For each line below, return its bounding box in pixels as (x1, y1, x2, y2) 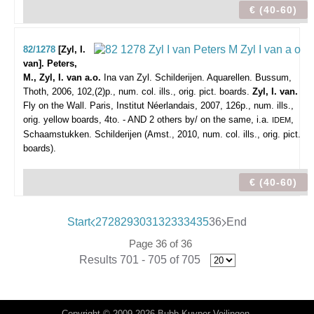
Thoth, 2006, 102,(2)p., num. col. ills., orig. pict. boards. (23, 86, 252, 97)
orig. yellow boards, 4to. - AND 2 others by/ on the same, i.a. (23, 114, 272, 125)
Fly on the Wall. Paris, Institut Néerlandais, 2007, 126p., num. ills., (23, 100, 294, 111)
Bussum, (255, 72, 292, 83)
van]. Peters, (23, 58, 77, 69)
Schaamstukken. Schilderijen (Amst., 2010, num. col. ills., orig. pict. (23, 129, 301, 139)
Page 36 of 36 (129, 238, 192, 250)
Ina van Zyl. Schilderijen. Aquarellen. (104, 72, 252, 83)
